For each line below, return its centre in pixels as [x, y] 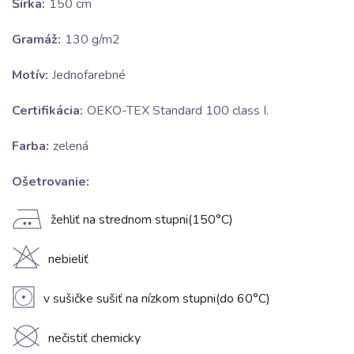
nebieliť [68, 260]
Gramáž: [36, 40]
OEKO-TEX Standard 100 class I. [178, 111]
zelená [71, 147]
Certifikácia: [47, 111]
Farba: [30, 147]
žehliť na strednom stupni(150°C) [142, 220]
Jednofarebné [89, 75]
